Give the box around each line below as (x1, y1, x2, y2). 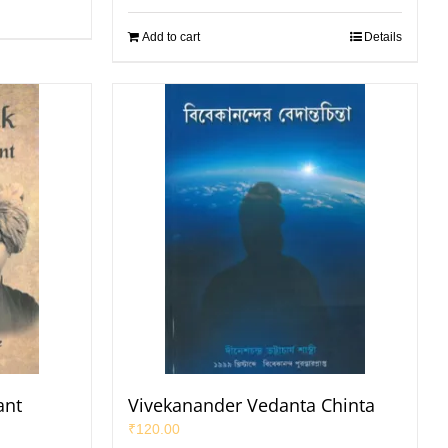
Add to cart (142, 30, 200, 44)
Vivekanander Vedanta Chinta (128, 393, 375, 417)
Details (364, 30, 402, 44)
